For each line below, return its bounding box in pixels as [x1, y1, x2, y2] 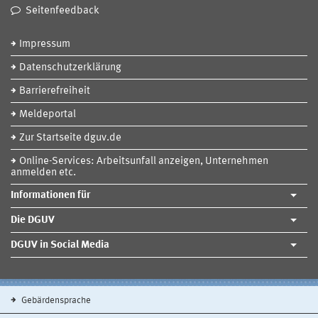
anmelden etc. [11, 167, 76, 178]
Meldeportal [19, 109, 76, 120]
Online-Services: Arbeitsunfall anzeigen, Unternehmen [19, 155, 268, 167]
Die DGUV [11, 214, 55, 226]
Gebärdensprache [19, 295, 91, 305]
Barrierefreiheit [19, 85, 90, 97]
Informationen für [11, 190, 90, 201]
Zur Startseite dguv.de [19, 132, 121, 143]
